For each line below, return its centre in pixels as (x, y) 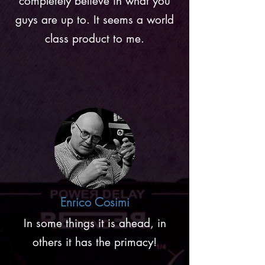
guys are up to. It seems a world (95, 20)
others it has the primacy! (95, 242)
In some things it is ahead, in (95, 223)
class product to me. (95, 39)
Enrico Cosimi (95, 202)
